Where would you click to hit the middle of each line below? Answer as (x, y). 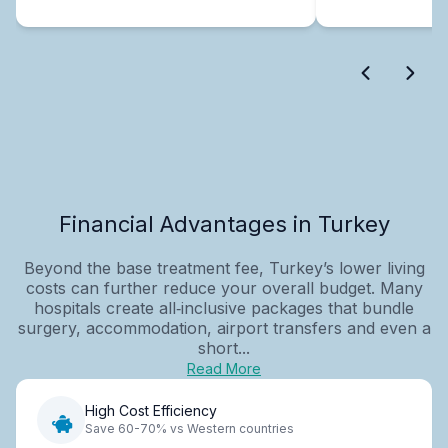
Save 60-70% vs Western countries (189, 429)
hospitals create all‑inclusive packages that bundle (224, 307)
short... (224, 347)
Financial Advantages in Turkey (224, 223)
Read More (224, 368)
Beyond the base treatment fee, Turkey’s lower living (224, 267)
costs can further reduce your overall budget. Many (224, 287)
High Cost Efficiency (151, 411)
